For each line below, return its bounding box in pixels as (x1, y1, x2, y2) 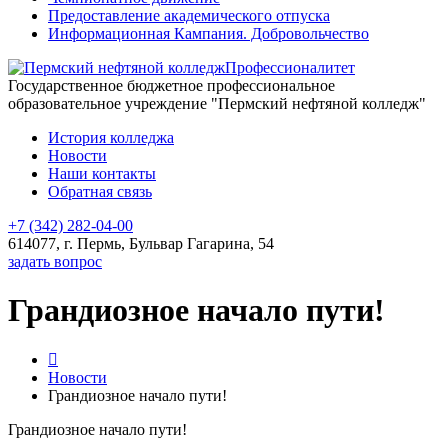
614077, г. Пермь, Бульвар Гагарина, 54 (8, 235, 274, 252)
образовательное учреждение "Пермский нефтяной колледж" (8, 95, 426, 112)
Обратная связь (48, 183, 152, 200)
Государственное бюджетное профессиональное (8, 77, 335, 94)
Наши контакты (48, 165, 156, 182)
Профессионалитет (225, 59, 355, 76)
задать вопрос (8, 253, 102, 270)
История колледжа (48, 129, 174, 146)
